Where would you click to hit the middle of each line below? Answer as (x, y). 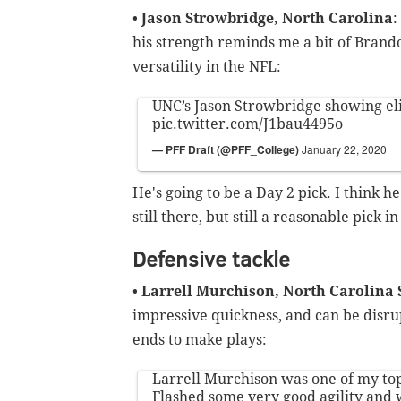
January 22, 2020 (344, 149)
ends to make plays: (200, 340)
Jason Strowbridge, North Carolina (267, 19)
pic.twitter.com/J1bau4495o (247, 124)
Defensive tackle (211, 259)
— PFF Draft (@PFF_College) (227, 150)
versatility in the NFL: (207, 67)
